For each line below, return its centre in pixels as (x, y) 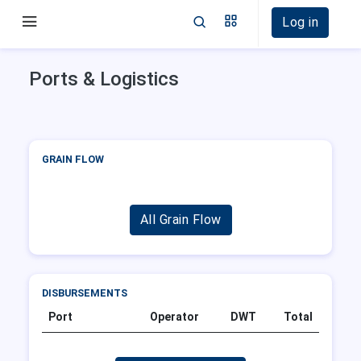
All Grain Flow (180, 220)
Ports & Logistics (104, 79)
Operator (174, 316)
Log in (300, 22)
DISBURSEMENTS (85, 293)
